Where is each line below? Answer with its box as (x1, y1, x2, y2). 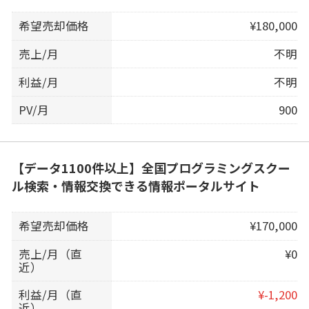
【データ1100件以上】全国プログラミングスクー (11, 159, 290, 177)
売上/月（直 (19, 245, 83, 262)
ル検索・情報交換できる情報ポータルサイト (11, 177, 260, 195)
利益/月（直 (19, 286, 83, 303)
